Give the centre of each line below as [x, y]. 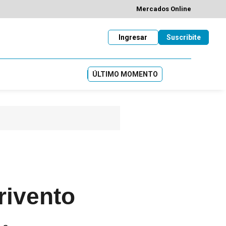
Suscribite [183, 37]
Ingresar [133, 37]
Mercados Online [164, 9]
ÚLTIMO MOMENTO [125, 74]
